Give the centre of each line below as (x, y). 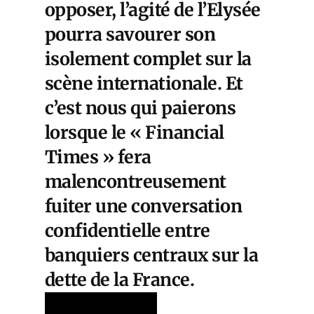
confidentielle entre (128, 230)
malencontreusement (136, 181)
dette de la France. (120, 279)
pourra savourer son (130, 34)
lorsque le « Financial (135, 132)
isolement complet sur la (148, 59)
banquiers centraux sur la (152, 255)
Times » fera (98, 157)
